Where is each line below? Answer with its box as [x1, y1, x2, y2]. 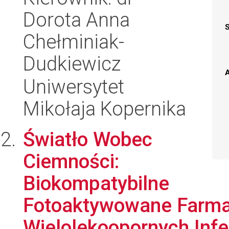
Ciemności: [23, 150, 119, 173]
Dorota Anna [23, 8, 130, 31]
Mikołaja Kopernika [23, 97, 186, 120]
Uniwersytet [23, 75, 124, 98]
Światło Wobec [23, 128, 152, 151]
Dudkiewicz [23, 52, 121, 75]
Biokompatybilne [23, 172, 169, 195]
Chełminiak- [23, 30, 124, 53]
